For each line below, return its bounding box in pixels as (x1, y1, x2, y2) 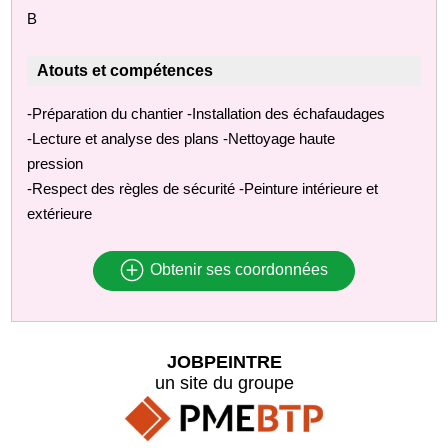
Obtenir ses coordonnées (145, 261, 328, 279)
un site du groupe (154, 372, 294, 393)
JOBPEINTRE (166, 351, 282, 372)
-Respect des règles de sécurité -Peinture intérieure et (27, 179, 379, 197)
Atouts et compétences (37, 61, 214, 79)
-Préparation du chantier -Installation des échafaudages (27, 104, 386, 122)
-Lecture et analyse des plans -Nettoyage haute (27, 129, 336, 147)
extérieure (27, 204, 93, 222)
